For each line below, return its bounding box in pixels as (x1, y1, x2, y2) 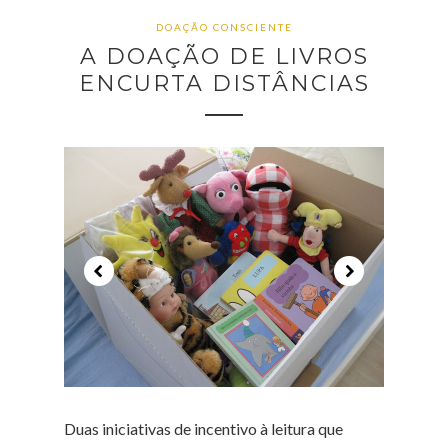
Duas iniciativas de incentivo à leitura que (64, 419, 343, 438)
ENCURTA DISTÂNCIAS (78, 70, 370, 97)
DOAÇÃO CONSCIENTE (155, 21, 293, 33)
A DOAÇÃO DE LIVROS (79, 43, 369, 70)
